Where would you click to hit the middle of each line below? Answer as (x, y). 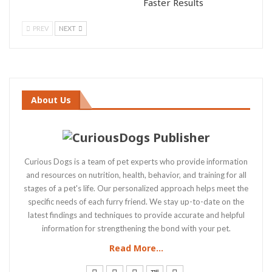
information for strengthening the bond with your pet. (136, 228)
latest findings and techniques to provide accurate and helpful (136, 215)
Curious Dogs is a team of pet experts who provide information (136, 161)
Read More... (136, 248)
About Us (51, 100)
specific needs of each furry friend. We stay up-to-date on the (136, 201)
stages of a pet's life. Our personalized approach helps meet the (136, 188)
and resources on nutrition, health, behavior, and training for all (136, 175)
